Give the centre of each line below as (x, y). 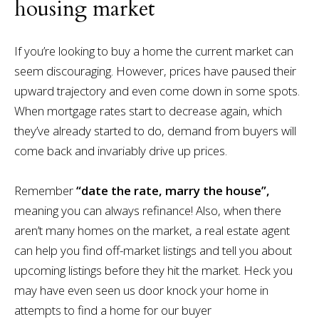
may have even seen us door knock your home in (141, 291)
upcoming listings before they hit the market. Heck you (153, 271)
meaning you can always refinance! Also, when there (147, 211)
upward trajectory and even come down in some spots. (157, 91)
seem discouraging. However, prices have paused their (155, 71)
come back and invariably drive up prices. (120, 151)
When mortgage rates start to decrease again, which (148, 111)
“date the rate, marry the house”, (171, 191)
